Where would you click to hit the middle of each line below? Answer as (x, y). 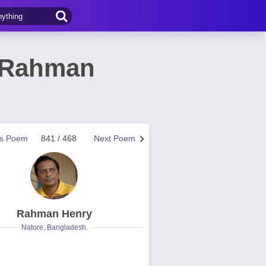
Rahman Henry (54, 214)
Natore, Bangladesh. (55, 227)
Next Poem (115, 138)
